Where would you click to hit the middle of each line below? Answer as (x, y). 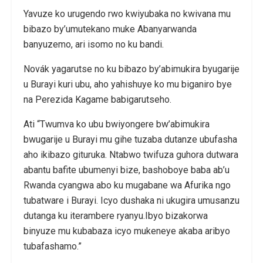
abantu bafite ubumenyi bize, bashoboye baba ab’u (127, 170)
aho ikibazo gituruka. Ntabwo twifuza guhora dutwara (131, 154)
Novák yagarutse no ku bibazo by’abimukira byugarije (131, 69)
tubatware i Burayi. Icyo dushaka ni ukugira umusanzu (131, 200)
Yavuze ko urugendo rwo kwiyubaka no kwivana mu (127, 14)
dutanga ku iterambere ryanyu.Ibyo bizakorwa (116, 215)
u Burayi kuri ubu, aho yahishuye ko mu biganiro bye (128, 84)
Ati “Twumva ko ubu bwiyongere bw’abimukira (117, 124)
